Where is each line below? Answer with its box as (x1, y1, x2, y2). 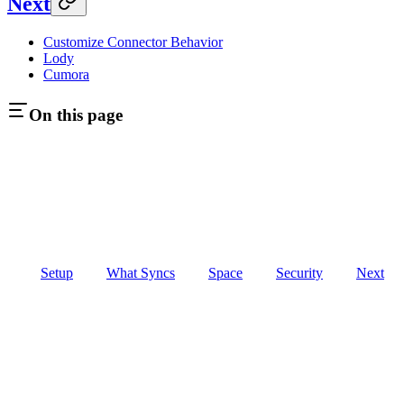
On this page (29, 106, 123, 125)
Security (276, 264, 323, 280)
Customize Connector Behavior (43, 33, 223, 50)
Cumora (43, 66, 89, 82)
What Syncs (106, 264, 175, 280)
